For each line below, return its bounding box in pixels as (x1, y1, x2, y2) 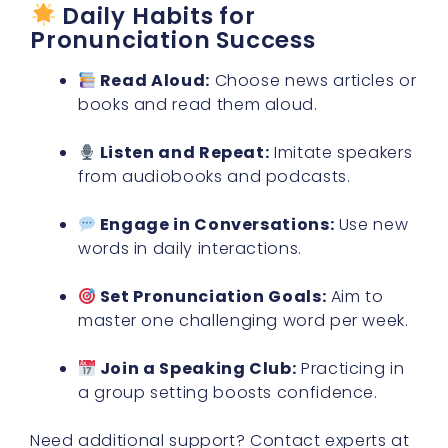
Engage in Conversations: (96, 213, 335, 237)
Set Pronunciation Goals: (96, 285, 327, 309)
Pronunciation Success (30, 24, 316, 57)
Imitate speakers (269, 141, 413, 165)
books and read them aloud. (78, 93, 318, 117)
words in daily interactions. (78, 237, 302, 261)
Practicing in (296, 357, 405, 381)
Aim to (326, 285, 384, 309)
